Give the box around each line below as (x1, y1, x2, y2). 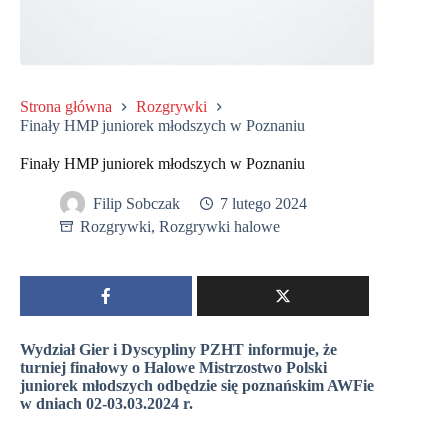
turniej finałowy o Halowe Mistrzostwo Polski (20, 358, 327, 376)
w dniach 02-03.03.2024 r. (20, 394, 197, 412)
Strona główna (20, 97, 112, 115)
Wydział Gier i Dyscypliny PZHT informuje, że (20, 340, 337, 358)
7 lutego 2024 (220, 195, 307, 213)
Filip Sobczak (93, 195, 180, 213)
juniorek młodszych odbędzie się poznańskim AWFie (20, 376, 374, 394)
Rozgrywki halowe (159, 217, 280, 235)
